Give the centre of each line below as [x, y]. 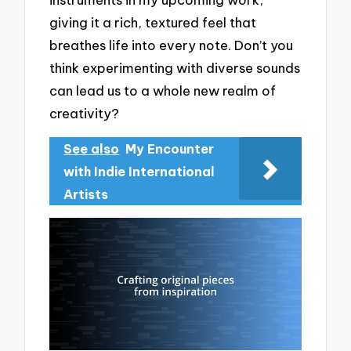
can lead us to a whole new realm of [163, 91]
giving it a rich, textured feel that [153, 23]
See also [92, 148]
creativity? [85, 114]
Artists [86, 194]
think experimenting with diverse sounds [175, 68]
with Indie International [139, 171]
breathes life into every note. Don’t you [172, 45]
